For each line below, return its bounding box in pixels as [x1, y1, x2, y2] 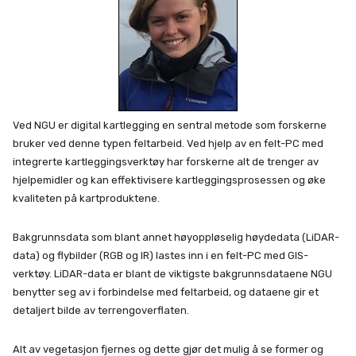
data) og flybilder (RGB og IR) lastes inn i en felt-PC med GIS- [13, 250, 308, 262]
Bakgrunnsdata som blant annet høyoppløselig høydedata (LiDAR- [13, 231, 339, 244]
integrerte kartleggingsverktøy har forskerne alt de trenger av [13, 156, 319, 168]
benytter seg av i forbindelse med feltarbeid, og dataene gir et [13, 286, 319, 299]
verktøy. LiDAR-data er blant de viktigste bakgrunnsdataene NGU [13, 268, 332, 281]
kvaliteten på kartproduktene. [13, 192, 160, 205]
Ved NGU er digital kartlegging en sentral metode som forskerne [13, 119, 327, 132]
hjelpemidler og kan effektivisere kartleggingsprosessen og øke [13, 174, 326, 187]
